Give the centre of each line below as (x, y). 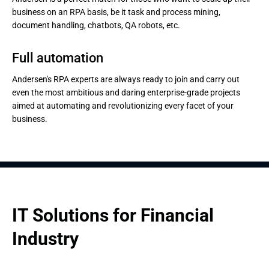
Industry (45, 239)
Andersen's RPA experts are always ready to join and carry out (126, 79)
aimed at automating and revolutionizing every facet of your (123, 106)
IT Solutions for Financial (113, 215)
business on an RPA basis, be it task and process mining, (116, 12)
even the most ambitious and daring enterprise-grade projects (126, 92)
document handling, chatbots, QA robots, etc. (96, 25)
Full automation (58, 58)
